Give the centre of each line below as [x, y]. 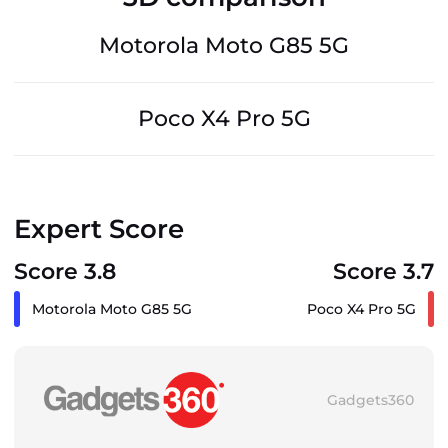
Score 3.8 [65, 272]
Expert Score [99, 229]
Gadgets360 [370, 400]
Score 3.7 [383, 272]
